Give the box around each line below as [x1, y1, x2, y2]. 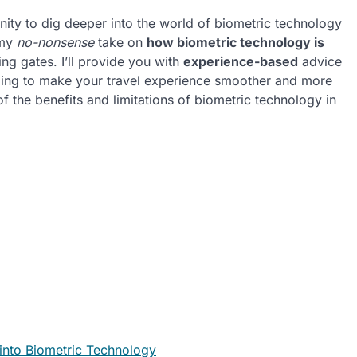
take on [94, 34, 147, 50]
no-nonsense [17, 34, 94, 50]
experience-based [183, 53, 298, 69]
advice [298, 53, 342, 69]
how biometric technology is [147, 34, 324, 50]
